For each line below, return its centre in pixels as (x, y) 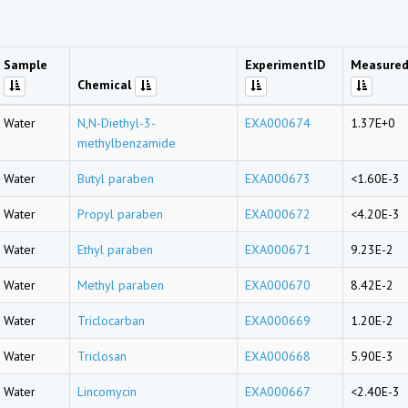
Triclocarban (111, 321)
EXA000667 (278, 392)
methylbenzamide (127, 143)
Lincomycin (107, 392)
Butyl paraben (116, 178)
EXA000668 (278, 356)
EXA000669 (278, 321)
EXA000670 (278, 285)
